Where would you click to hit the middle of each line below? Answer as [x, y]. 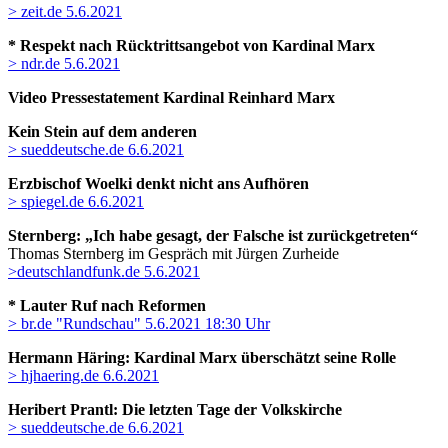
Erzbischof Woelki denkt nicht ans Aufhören [158, 184]
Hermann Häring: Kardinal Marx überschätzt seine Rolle [202, 358]
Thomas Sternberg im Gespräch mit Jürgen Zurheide [173, 254]
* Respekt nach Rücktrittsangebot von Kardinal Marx [191, 46]
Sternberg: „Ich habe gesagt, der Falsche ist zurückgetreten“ [213, 236]
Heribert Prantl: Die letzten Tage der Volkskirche [175, 410]
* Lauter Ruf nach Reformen [107, 306]
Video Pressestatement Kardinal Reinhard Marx [171, 98]
